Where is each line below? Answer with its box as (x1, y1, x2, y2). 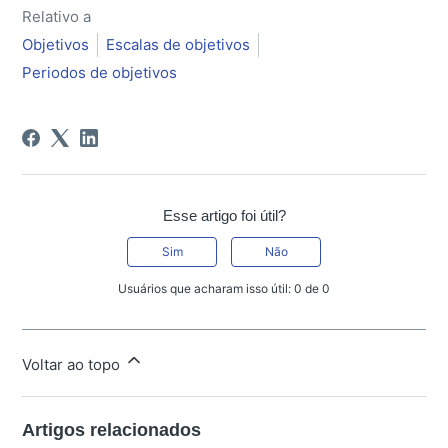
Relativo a (22, 6, 92, 26)
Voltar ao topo (22, 354, 125, 374)
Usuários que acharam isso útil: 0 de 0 (118, 280, 330, 296)
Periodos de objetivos (22, 62, 178, 82)
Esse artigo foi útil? (162, 206, 286, 224)
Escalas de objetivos (106, 34, 251, 54)
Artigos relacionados (22, 419, 202, 440)
